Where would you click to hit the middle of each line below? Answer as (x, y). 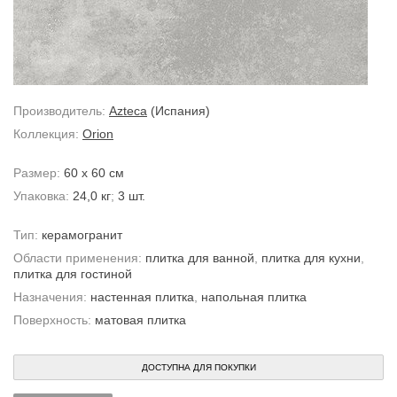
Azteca (128, 111)
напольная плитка (254, 297)
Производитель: (61, 111)
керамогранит (82, 235)
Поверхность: (54, 320)
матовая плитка (140, 320)
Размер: (39, 173)
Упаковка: (43, 196)
